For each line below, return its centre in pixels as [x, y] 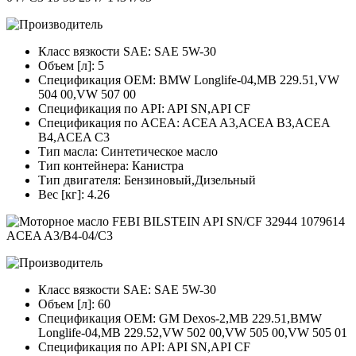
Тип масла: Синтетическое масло [128, 152]
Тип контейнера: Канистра [111, 166]
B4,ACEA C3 [74, 137]
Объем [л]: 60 [74, 304]
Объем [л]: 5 [71, 66]
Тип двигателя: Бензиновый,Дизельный [147, 180]
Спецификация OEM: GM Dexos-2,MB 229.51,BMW [180, 319]
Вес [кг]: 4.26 [74, 195]
